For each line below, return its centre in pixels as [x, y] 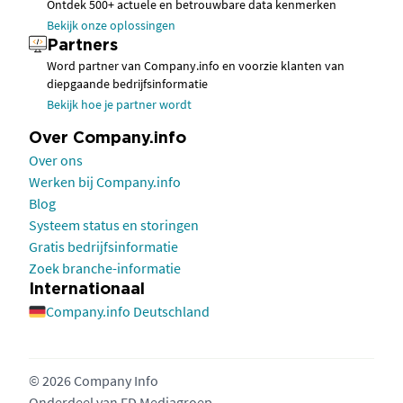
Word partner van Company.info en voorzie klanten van [196, 66]
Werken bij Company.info [105, 182]
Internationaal [87, 290]
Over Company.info [107, 139]
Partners [82, 46]
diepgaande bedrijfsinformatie [127, 84]
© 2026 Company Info [94, 381]
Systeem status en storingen [114, 225]
